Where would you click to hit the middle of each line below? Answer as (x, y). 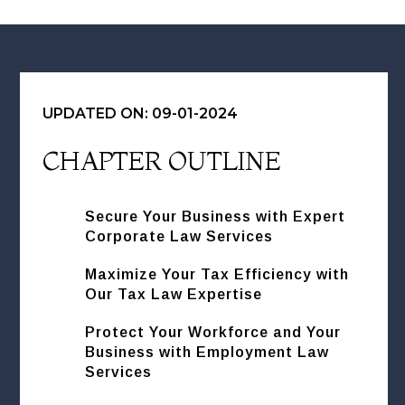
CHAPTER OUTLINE (162, 161)
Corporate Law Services (179, 237)
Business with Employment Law (207, 353)
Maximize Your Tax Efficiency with (217, 275)
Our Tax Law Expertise (174, 295)
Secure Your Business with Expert (216, 217)
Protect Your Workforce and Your (213, 333)
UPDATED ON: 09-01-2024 (140, 114)
